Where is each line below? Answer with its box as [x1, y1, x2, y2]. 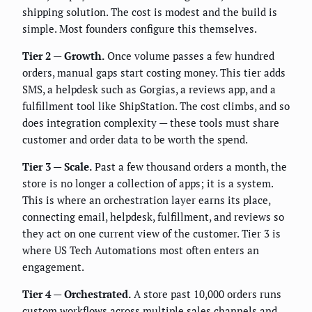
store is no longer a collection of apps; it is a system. [22, 175, 273, 190]
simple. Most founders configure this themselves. [22, 21, 257, 36]
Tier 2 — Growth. [22, 48, 104, 63]
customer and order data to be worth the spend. [22, 132, 248, 146]
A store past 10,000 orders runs [131, 286, 281, 301]
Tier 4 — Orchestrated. [22, 286, 131, 301]
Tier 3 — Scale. [22, 159, 92, 173]
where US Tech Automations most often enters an [22, 242, 259, 257]
